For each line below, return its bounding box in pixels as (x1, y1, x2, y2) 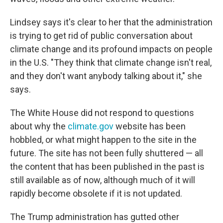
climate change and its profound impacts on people (10, 44, 213, 54)
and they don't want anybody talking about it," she (10, 71, 202, 81)
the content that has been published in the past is (10, 161, 205, 172)
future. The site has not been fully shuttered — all (10, 148, 203, 158)
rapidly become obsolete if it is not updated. (10, 188, 182, 199)
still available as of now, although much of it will (10, 175, 195, 185)
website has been (113, 121, 186, 131)
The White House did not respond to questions (10, 108, 194, 118)
